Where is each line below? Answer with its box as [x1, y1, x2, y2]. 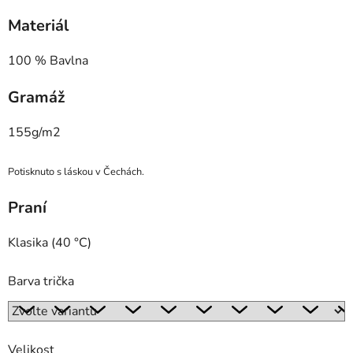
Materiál [8, 15, 69, 37]
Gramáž [8, 87, 65, 109]
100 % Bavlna [8, 52, 88, 70]
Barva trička [8, 273, 74, 291]
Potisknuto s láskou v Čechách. [8, 165, 144, 180]
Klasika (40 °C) [8, 234, 91, 252]
